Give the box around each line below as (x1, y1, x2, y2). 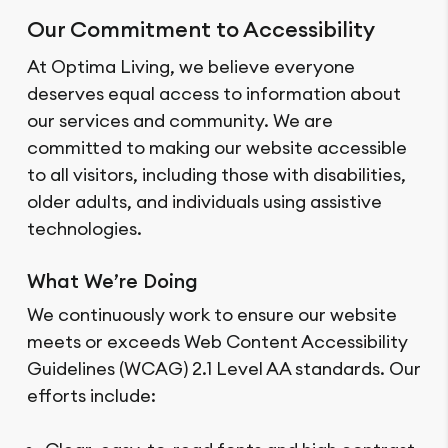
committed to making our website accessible (27, 135, 407, 159)
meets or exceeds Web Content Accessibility (27, 329, 408, 353)
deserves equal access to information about (27, 81, 401, 105)
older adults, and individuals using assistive (27, 189, 382, 213)
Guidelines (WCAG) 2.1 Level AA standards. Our (27, 356, 421, 380)
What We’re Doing (27, 267, 198, 294)
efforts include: (27, 383, 156, 407)
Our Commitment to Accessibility (27, 14, 375, 43)
